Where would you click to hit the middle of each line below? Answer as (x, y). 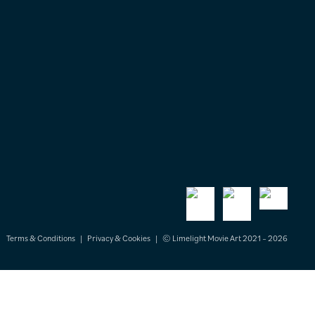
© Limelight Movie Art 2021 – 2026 (225, 238)
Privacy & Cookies (119, 238)
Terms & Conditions (41, 238)
